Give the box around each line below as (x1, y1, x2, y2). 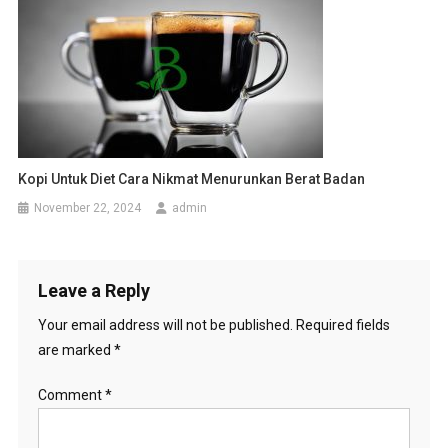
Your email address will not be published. (37, 316, 293, 333)
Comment (37, 386, 105, 403)
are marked (37, 341, 114, 358)
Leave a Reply (37, 279, 150, 301)
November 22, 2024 (34, 200, 142, 215)
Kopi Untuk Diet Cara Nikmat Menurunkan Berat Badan (18, 170, 366, 187)
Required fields (295, 316, 390, 333)
